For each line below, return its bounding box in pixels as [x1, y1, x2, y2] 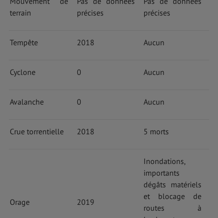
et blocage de [143, 191, 201, 201]
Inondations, [143, 156, 186, 166]
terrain [9, 7, 31, 18]
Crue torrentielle [9, 126, 64, 136]
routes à [143, 202, 201, 213]
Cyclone [9, 67, 36, 77]
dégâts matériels [143, 179, 201, 189]
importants [143, 167, 180, 178]
